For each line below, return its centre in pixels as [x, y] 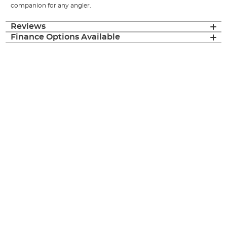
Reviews [28, 27]
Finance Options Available [66, 37]
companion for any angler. [51, 6]
